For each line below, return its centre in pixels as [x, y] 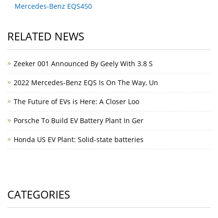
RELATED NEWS [46, 36]
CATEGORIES [39, 194]
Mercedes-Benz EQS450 [53, 6]
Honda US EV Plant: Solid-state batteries [79, 139]
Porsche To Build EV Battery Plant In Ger [79, 120]
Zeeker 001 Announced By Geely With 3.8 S [83, 64]
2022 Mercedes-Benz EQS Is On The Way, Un [86, 82]
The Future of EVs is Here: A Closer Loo [76, 101]
